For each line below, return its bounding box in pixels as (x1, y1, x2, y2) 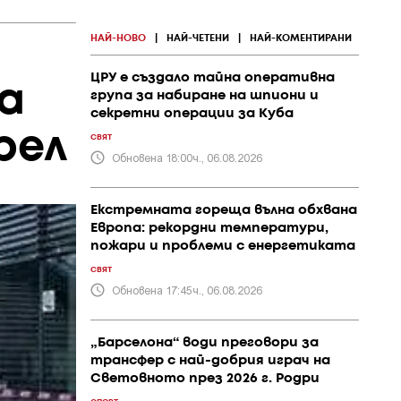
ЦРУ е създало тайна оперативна (90, 72, 335, 84)
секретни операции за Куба (90, 107, 294, 120)
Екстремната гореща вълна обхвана (90, 204, 357, 217)
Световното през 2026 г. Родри (90, 372, 320, 385)
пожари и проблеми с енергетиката (90, 240, 355, 252)
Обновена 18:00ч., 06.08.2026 (112, 150, 262, 164)
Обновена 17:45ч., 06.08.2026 (112, 283, 262, 296)
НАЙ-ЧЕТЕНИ (166, 34, 229, 43)
